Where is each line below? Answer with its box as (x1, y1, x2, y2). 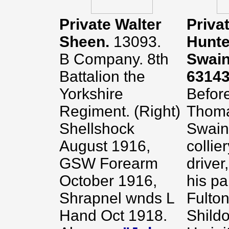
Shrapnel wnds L (59, 190, 174, 207)
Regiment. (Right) (59, 103, 180, 120)
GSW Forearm (59, 155, 158, 172)
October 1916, (59, 172, 157, 189)
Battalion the (59, 68, 145, 85)
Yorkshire (59, 85, 123, 102)
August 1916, (59, 138, 150, 154)
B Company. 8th (59, 51, 169, 67)
